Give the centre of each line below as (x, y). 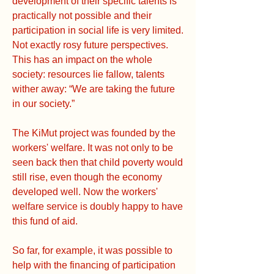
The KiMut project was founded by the (94, 133)
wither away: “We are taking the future (94, 89)
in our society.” (43, 103)
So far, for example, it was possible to (92, 250)
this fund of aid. (45, 221)
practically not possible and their (82, 15)
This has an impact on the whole (82, 59)
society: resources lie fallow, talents (88, 74)
